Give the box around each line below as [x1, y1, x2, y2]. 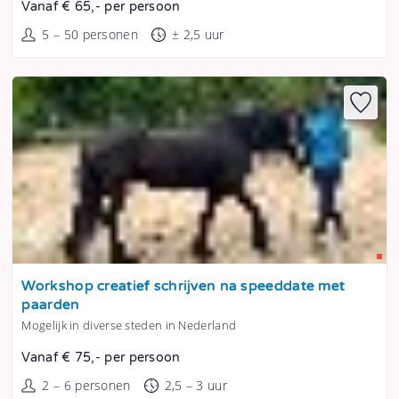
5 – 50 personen [42, 26, 138, 44]
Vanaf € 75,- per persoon [21, 350, 181, 366]
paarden [21, 297, 80, 314]
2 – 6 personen [42, 377, 131, 395]
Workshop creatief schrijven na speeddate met [21, 278, 346, 296]
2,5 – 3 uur [164, 377, 227, 395]
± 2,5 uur [171, 26, 224, 44]
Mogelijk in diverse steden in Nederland [21, 317, 237, 334]
